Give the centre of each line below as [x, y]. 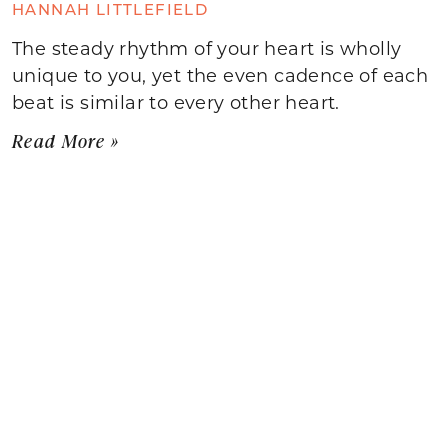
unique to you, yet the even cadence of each [220, 74]
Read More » [66, 140]
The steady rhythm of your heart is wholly [207, 47]
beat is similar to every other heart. [176, 101]
